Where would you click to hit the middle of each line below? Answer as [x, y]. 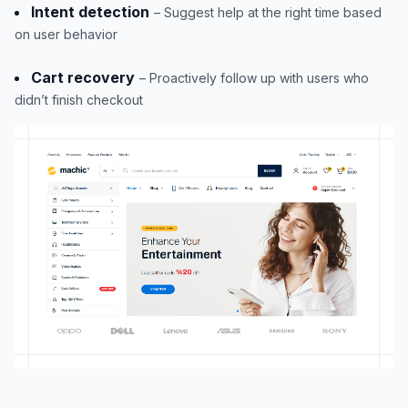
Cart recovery [83, 77]
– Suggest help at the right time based [268, 12]
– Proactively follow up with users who [254, 78]
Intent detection [90, 12]
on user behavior [66, 34]
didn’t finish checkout [79, 100]
